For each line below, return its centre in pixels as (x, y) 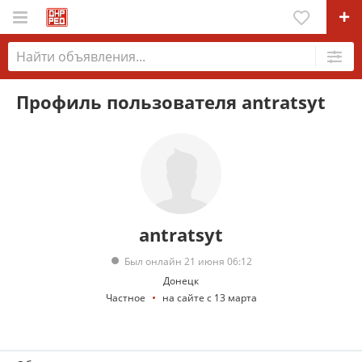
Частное (125, 297)
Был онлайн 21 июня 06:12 (188, 261)
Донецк (181, 280)
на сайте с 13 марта (209, 297)
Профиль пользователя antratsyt (171, 102)
